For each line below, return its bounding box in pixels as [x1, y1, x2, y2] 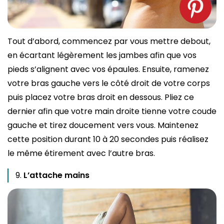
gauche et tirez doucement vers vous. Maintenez [7, 119, 198, 131]
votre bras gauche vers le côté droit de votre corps [7, 77, 210, 89]
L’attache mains [23, 169, 89, 181]
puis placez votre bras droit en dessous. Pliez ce [7, 91, 194, 103]
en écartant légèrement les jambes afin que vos [7, 49, 196, 61]
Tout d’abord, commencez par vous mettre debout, [7, 35, 210, 47]
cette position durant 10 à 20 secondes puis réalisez [7, 133, 208, 145]
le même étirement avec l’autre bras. [7, 147, 155, 159]
